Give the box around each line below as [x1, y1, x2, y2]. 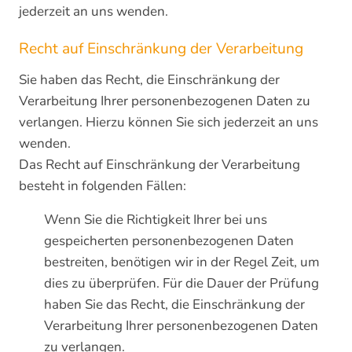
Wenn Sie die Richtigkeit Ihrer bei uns [44, 211, 267, 229]
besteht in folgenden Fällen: [19, 177, 186, 195]
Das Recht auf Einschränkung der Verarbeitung [19, 156, 300, 174]
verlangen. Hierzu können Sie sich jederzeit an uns [19, 113, 318, 131]
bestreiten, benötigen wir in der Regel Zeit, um [44, 253, 320, 271]
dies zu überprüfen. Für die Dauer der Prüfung [44, 274, 319, 292]
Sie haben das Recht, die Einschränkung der [19, 71, 280, 89]
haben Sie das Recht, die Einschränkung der [44, 295, 305, 313]
